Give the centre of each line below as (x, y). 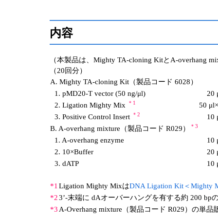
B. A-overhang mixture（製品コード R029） (120, 128)
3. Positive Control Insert (93, 117)
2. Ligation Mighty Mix (91, 105)
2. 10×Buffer (74, 152)
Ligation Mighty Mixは (94, 186)
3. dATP (67, 163)
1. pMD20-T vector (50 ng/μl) (100, 93)
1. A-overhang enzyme (89, 140)
